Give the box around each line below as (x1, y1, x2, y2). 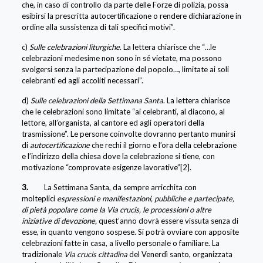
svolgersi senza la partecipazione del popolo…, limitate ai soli (21, 64, 229, 74)
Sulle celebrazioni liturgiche (29, 42, 120, 52)
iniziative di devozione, (21, 215, 99, 225)
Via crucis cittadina (63, 249, 129, 259)
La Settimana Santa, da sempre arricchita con (43, 182, 197, 192)
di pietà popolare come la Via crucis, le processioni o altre (21, 204, 211, 214)
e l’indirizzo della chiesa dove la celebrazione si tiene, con (21, 151, 215, 161)
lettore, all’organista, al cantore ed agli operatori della (21, 117, 204, 127)
